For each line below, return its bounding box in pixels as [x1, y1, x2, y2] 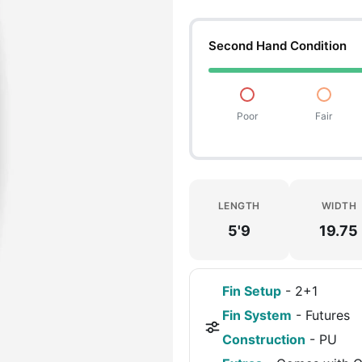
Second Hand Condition [208, 38, 347, 53]
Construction [221, 331, 305, 347]
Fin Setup [221, 283, 281, 299]
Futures [305, 307, 350, 323]
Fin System [221, 307, 292, 323]
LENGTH [217, 199, 260, 212]
